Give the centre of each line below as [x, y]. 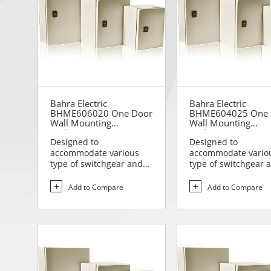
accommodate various [95, 153]
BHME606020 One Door [101, 113]
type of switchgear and [96, 164]
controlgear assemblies [97, 175]
